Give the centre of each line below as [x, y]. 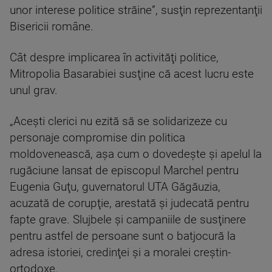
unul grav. [34, 90]
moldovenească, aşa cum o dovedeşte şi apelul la [136, 154]
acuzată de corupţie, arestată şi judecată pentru [129, 203]
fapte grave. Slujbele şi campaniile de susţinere [128, 219]
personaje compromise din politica [97, 138]
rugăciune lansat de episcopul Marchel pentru [124, 170]
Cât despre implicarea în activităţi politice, [114, 57]
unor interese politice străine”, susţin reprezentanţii [136, 10]
